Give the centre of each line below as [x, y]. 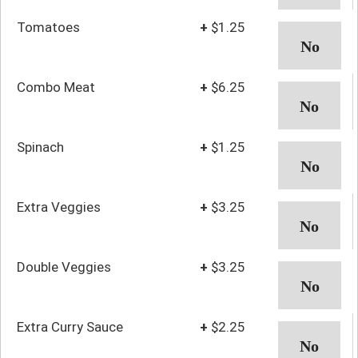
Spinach [40, 147]
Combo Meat [56, 87]
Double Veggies [64, 267]
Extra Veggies [59, 207]
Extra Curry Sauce [70, 326]
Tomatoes [48, 27]
